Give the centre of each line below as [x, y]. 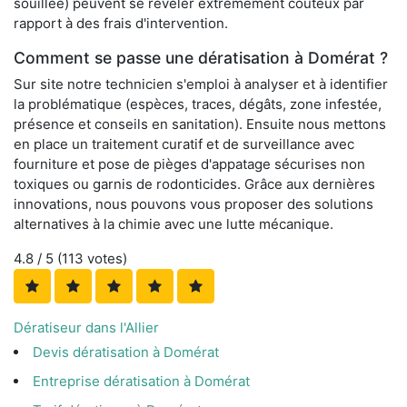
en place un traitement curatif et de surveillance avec [184, 144]
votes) [105, 259]
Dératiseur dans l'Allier [86, 328]
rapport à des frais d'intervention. [121, 24]
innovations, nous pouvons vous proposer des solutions [194, 204]
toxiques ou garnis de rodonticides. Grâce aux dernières [194, 184]
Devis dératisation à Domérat [126, 352]
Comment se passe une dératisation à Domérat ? [201, 58]
